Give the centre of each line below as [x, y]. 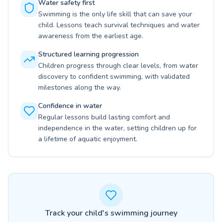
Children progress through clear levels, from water [118, 66]
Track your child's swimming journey [111, 213]
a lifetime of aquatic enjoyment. [88, 139]
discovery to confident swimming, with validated [114, 77]
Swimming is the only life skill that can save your [115, 14]
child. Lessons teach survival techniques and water [119, 25]
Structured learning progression [88, 54]
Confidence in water [70, 106]
